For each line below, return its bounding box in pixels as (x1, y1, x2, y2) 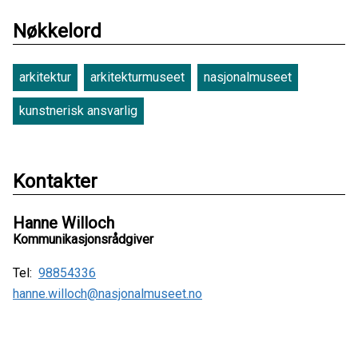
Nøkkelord (13, 20, 101, 42)
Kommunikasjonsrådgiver (13, 232, 153, 247)
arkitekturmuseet (90, 70, 185, 85)
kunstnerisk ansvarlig (19, 103, 137, 118)
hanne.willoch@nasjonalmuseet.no (13, 286, 202, 301)
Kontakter (13, 170, 97, 193)
